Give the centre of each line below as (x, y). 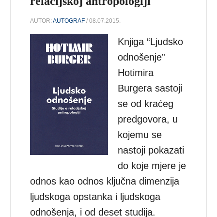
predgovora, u (148, 119)
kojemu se (140, 134)
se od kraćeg (146, 103)
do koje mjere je (152, 165)
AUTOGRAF (69, 21)
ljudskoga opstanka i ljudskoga (95, 196)
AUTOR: (42, 21)
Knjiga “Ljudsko (151, 41)
